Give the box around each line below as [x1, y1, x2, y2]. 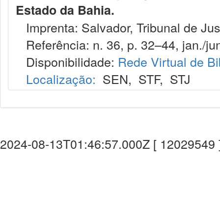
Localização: [26, 70, 96, 87]
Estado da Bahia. [16, 1, 114, 19]
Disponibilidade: [16, 53, 118, 70]
